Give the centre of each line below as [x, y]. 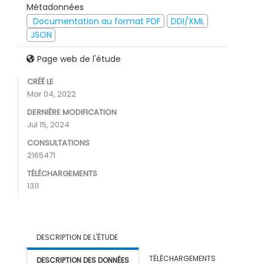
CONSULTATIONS [58, 143]
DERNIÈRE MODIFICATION [72, 113]
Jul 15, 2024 [48, 125]
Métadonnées [55, 7]
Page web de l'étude [78, 59]
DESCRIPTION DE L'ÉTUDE [77, 237]
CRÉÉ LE [40, 82]
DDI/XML [187, 21]
